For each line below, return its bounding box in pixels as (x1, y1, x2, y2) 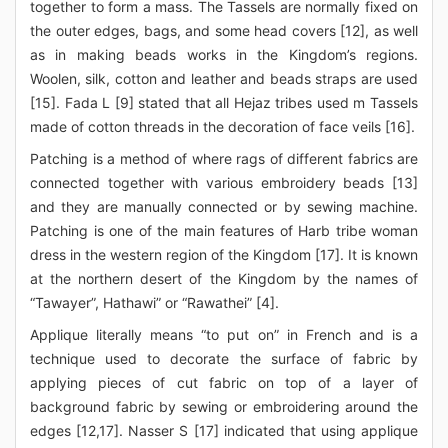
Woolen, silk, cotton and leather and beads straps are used (30, 70, 418, 87)
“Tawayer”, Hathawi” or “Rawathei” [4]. (30, 294, 279, 311)
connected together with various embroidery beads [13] (30, 174, 418, 191)
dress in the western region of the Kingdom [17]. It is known (30, 246, 418, 263)
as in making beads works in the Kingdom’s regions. (30, 46, 418, 63)
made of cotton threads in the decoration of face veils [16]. (30, 118, 415, 135)
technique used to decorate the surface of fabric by (30, 350, 418, 367)
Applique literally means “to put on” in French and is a (30, 326, 418, 343)
